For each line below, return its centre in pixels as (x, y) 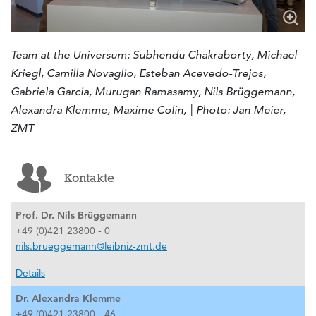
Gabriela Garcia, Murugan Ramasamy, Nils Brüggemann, (153, 92)
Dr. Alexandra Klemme (68, 298)
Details (30, 273)
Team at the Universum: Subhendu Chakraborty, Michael (154, 55)
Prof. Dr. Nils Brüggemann (76, 215)
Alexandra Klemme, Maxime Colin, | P (107, 110)
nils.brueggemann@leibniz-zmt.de (91, 246)
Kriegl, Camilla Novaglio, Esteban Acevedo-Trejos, (138, 73)
